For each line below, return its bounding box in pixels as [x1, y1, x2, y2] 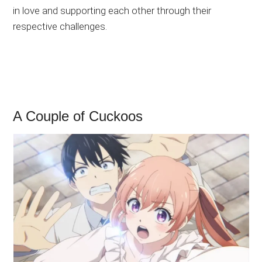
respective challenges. [13, 20, 108, 33]
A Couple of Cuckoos [13, 108, 143, 125]
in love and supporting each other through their [13, 5, 212, 17]
